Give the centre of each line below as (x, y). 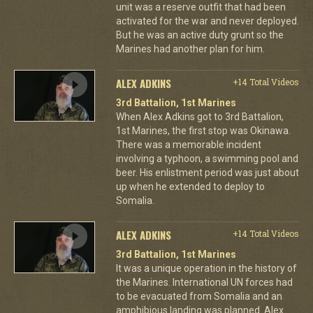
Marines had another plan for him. (190, 49)
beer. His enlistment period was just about (207, 172)
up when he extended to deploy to (190, 186)
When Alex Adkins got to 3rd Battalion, (199, 116)
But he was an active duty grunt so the (199, 35)
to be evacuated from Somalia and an (199, 296)
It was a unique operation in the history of (206, 268)
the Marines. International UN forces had (204, 282)
